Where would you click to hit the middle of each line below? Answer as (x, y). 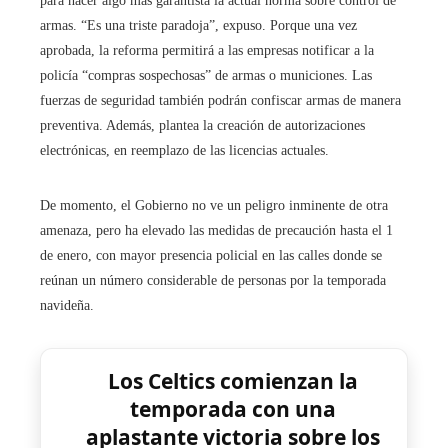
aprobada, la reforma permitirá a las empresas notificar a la (207, 51)
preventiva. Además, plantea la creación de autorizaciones (202, 126)
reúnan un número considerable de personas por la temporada (213, 281)
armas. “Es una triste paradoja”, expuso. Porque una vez (198, 26)
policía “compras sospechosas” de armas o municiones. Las (206, 76)
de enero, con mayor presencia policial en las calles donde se (211, 256)
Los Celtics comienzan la (233, 381)
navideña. (67, 306)
